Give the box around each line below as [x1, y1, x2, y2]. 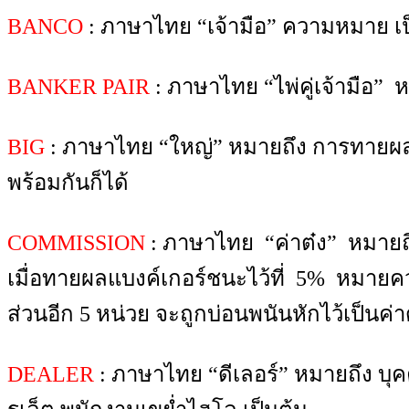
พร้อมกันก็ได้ [7, 171, 129, 194]
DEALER [7, 362, 94, 386]
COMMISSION [7, 231, 145, 255]
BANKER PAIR [7, 75, 150, 99]
